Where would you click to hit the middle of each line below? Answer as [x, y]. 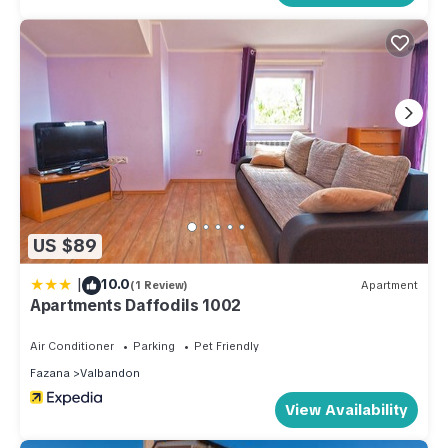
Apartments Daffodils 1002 [135, 305]
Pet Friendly [226, 345]
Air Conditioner [72, 345]
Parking [154, 345]
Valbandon [110, 372]
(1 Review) [159, 285]
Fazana [50, 372]
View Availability [346, 409]
